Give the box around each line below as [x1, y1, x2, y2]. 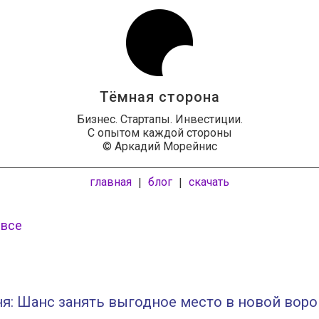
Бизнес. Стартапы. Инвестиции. [76, 113, 243, 126]
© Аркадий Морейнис [102, 140, 217, 153]
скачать [189, 175, 229, 189]
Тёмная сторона [99, 88, 220, 105]
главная [90, 175, 132, 189]
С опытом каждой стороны [87, 126, 232, 140]
